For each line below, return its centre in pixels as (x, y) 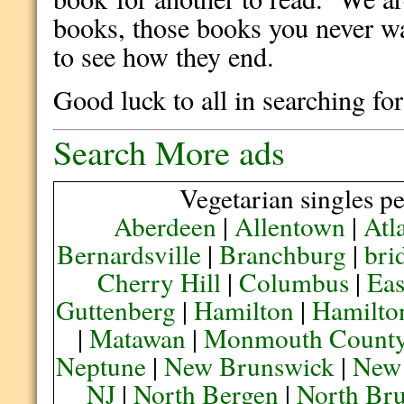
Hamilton (244, 310)
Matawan (138, 338)
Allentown (290, 226)
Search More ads (170, 152)
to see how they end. (169, 56)
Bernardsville (129, 254)
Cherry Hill (160, 282)
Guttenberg (116, 310)
